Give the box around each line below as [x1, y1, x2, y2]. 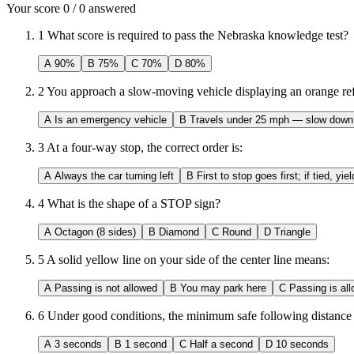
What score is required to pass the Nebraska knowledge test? [47, 28, 348, 42]
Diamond [159, 225, 199, 238]
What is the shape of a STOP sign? [47, 196, 220, 210]
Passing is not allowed [55, 281, 157, 294]
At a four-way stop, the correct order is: [47, 140, 243, 154]
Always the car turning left [55, 169, 174, 182]
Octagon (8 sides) [55, 225, 136, 238]
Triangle [274, 225, 311, 238]
